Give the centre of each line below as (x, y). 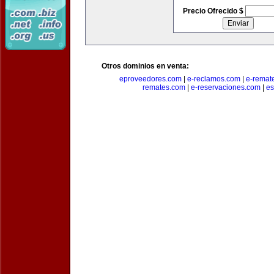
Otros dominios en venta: (145, 66)
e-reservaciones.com (225, 87)
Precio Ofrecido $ (214, 11)
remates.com (164, 87)
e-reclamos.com (214, 79)
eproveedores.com (150, 79)
